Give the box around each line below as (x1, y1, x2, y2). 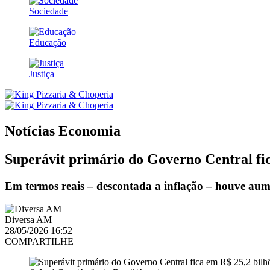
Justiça (29, 68, 54, 79)
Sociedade (29, 5, 68, 16)
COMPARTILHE (5, 236, 74, 247)
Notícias (5, 122, 58, 139)
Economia (58, 122, 121, 139)
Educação (29, 37, 66, 48)
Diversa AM (5, 215, 52, 225)
